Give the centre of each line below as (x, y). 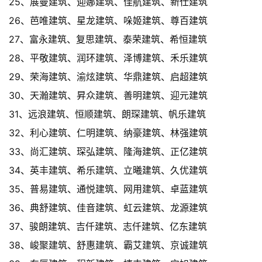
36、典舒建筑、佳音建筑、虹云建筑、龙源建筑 (108, 208)
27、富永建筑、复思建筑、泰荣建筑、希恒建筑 (108, 39)
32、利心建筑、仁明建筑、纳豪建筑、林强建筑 (108, 133)
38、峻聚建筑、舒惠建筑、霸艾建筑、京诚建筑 (108, 245)
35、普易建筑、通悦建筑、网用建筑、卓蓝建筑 (108, 189)
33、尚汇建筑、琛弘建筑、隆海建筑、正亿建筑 (108, 152)
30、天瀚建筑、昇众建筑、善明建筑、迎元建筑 (108, 96)
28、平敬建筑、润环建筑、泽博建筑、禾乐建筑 (108, 58)
